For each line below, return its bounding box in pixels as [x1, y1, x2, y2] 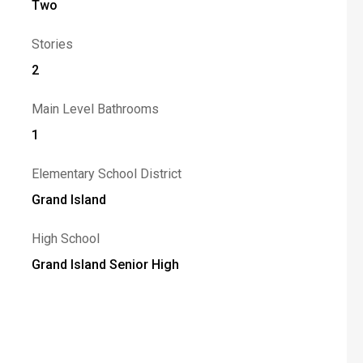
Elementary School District [31, 166, 181, 181]
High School [31, 231, 100, 246]
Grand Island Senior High [31, 257, 179, 272]
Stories [31, 36, 73, 52]
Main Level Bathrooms [31, 101, 159, 117]
